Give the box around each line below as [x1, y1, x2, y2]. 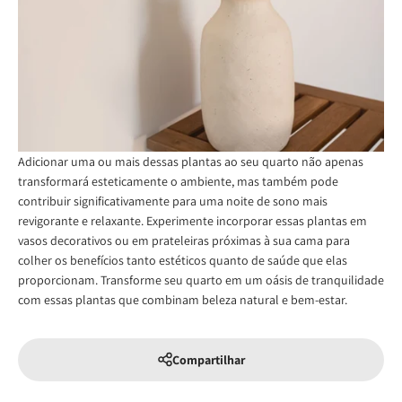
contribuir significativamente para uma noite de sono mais [18, 193, 328, 210]
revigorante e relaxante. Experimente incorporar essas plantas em [18, 213, 367, 230]
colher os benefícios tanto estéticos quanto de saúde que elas [18, 252, 347, 269]
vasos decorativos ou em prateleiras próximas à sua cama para [18, 232, 350, 249]
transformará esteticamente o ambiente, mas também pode [18, 173, 338, 190]
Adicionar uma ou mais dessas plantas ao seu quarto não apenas [18, 153, 363, 170]
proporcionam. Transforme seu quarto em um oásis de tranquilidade [18, 272, 384, 289]
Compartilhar [171, 352, 245, 369]
